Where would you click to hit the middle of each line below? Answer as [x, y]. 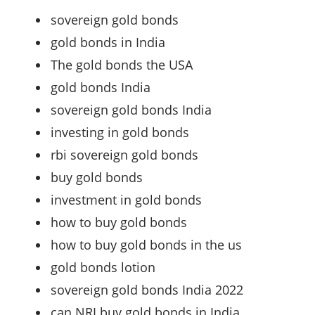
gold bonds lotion [103, 267]
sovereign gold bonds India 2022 [147, 289]
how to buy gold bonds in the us [146, 244]
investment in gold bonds [126, 199]
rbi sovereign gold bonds [124, 154]
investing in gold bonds [120, 132]
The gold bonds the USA [122, 64]
